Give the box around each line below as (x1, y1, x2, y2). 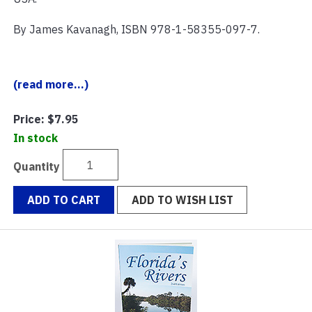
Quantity (13, 159, 60, 173)
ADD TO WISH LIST (131, 193, 233, 208)
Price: (13, 112, 45, 127)
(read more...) (13, 77, 88, 92)
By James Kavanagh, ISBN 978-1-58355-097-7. (13, 22, 260, 37)
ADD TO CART (27, 193, 101, 208)
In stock (13, 131, 58, 146)
